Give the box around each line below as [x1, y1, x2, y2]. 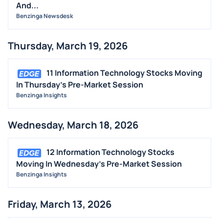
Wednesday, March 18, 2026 [8, 118, 138, 131]
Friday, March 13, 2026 [8, 197, 111, 211]
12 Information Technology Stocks [46, 146, 175, 157]
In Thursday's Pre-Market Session [16, 79, 143, 90]
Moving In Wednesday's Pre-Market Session [16, 158, 182, 169]
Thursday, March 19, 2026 [8, 39, 128, 52]
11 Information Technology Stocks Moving [46, 67, 202, 78]
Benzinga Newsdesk [16, 11, 73, 20]
